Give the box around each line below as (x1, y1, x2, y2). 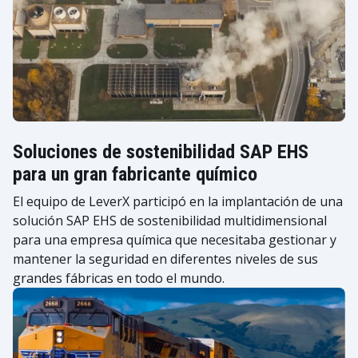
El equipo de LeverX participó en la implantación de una (13, 193, 343, 210)
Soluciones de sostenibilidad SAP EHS (13, 141, 308, 163)
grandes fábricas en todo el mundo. (13, 269, 225, 287)
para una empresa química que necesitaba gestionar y (13, 231, 336, 249)
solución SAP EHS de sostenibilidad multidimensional (13, 212, 327, 229)
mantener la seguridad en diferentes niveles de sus (13, 250, 318, 268)
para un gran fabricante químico (13, 163, 257, 185)
